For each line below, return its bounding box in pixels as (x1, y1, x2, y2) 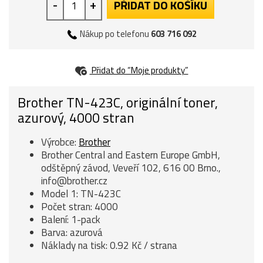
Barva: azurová (41, 225, 103, 240)
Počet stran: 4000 (41, 199, 118, 214)
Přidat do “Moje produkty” (89, 63, 188, 77)
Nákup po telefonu (78, 26, 151, 41)
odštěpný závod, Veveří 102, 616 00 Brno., (41, 160, 221, 176)
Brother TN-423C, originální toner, (18, 92, 218, 113)
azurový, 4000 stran (18, 107, 134, 128)
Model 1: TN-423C (41, 186, 121, 201)
